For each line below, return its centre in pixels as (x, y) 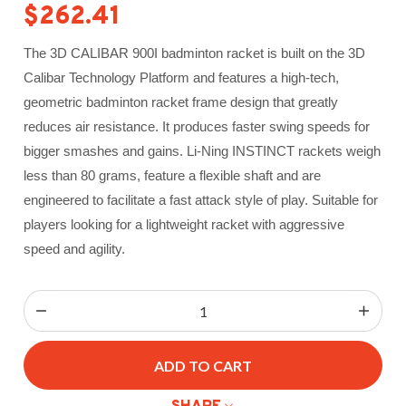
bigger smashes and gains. (106, 151)
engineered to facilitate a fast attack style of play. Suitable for (201, 200)
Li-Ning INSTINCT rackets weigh (284, 151)
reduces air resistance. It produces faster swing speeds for (197, 126)
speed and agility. (75, 249)
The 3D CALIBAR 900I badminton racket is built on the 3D (195, 53)
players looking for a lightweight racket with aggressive (184, 224)
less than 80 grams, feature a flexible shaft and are (173, 175)
